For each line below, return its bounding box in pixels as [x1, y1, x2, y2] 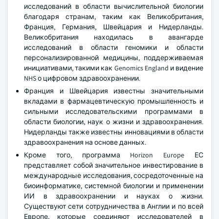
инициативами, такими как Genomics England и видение [24, 64, 203, 72]
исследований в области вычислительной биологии [24, 2, 203, 11]
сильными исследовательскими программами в [24, 107, 203, 116]
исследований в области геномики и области [24, 43, 203, 52]
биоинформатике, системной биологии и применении [24, 181, 203, 190]
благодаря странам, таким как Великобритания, [24, 12, 203, 21]
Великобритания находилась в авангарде [24, 33, 203, 42]
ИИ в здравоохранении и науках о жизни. [24, 192, 203, 200]
